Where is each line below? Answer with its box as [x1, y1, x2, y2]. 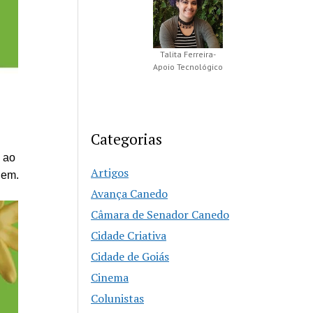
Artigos [91, 165, 129, 181]
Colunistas [91, 291, 145, 307]
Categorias [91, 129, 163, 150]
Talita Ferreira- [159, 49, 216, 60]
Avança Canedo [91, 186, 168, 202]
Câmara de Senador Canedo [91, 207, 230, 223]
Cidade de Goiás [91, 249, 170, 265]
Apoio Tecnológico [152, 61, 223, 73]
